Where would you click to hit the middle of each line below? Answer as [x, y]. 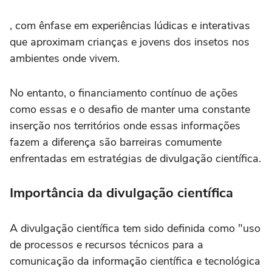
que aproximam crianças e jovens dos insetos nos [130, 42]
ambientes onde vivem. [65, 58]
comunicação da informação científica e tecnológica [135, 261]
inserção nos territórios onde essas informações [125, 126]
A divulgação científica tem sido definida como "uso [135, 228]
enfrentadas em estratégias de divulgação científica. [135, 158]
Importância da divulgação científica [121, 193]
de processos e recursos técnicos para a [107, 245]
